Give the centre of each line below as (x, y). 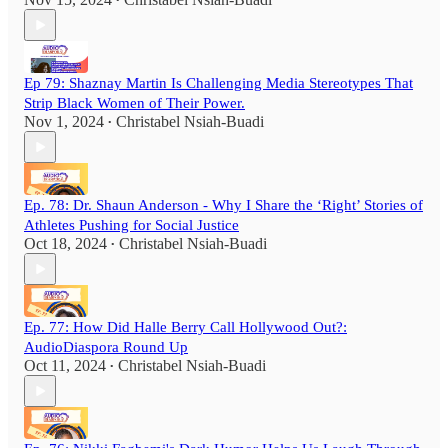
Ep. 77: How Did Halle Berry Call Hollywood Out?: (185, 327)
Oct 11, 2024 (65, 366)
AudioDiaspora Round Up (106, 347)
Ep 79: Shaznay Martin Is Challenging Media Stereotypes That (218, 83)
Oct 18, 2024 (65, 244)
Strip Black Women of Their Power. (134, 103)
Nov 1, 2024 (64, 122)
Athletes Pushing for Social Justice (131, 225)
